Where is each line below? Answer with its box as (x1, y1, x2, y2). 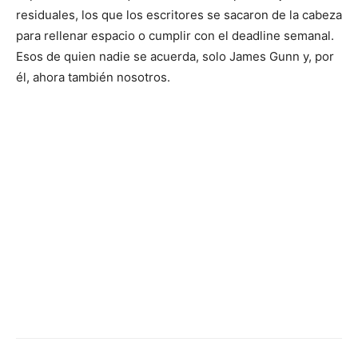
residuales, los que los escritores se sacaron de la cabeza (16, 7, 342, 23)
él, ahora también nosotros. (16, 70, 170, 86)
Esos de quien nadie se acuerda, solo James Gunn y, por (16, 49, 334, 65)
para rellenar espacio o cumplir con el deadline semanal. (16, 28, 334, 44)
